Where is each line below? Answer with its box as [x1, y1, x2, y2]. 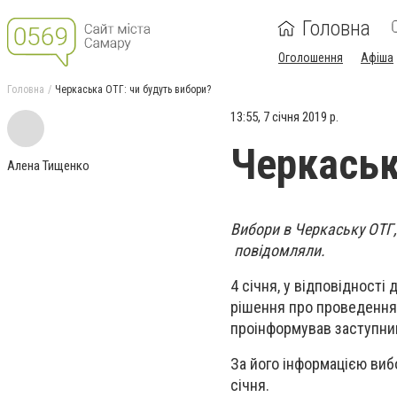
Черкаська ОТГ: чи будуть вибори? [55, 83, 211, 96]
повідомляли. [230, 241, 325, 260]
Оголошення [278, 51, 343, 65]
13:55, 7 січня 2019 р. [230, 109, 339, 125]
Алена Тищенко [7, 158, 90, 174]
